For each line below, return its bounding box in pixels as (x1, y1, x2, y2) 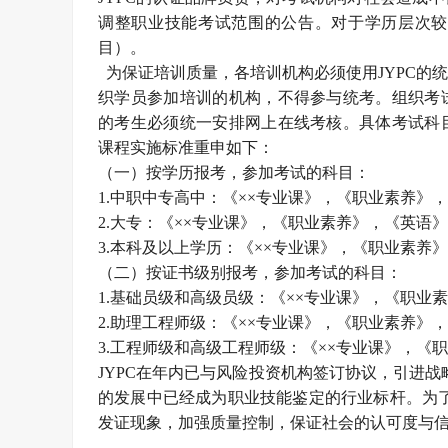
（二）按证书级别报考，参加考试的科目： (98, 264, 402, 281)
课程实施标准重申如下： (98, 139, 274, 156)
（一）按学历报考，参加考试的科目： (98, 164, 370, 181)
